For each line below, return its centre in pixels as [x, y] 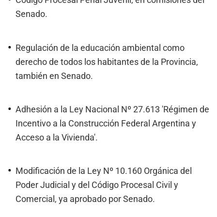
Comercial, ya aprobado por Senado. [85, 199]
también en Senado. [54, 76]
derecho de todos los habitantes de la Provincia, [107, 62]
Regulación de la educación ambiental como [100, 48]
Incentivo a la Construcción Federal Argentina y [106, 123]
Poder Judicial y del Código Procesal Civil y [97, 185]
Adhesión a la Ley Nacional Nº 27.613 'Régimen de [112, 109]
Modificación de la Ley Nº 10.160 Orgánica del [104, 171]
